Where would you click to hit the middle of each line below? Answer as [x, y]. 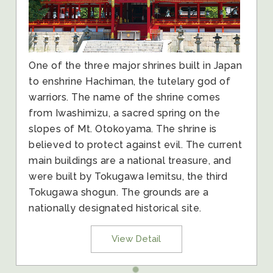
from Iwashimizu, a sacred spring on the [125, 113]
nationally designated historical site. [115, 208]
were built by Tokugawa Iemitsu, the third [128, 177]
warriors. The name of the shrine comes [125, 97]
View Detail [136, 239]
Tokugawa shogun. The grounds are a [119, 193]
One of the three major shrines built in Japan [136, 66]
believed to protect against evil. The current [136, 145]
